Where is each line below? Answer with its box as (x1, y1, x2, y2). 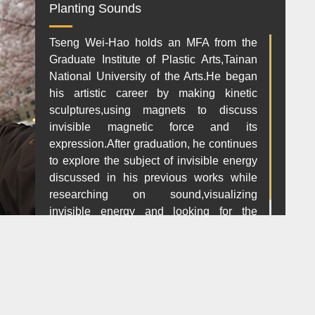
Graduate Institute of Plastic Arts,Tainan (49, 53, 257, 65)
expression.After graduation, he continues (49, 138, 257, 150)
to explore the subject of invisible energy (49, 155, 257, 167)
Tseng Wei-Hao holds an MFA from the (49, 37, 257, 49)
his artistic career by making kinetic (49, 87, 257, 99)
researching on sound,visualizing (49, 188, 257, 200)
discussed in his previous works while (49, 172, 257, 184)
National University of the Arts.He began (49, 70, 257, 82)
